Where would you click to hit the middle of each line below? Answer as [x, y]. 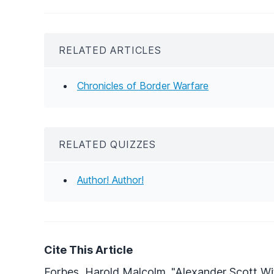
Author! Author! [110, 180]
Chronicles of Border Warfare [143, 85]
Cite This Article [88, 250]
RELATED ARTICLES [110, 50]
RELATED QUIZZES [107, 144]
